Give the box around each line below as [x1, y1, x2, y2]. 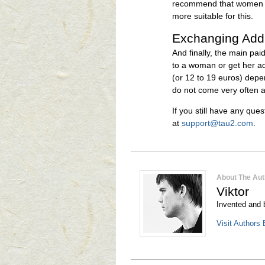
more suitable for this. [172, 11, 253, 21]
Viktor [216, 185, 249, 199]
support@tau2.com [182, 118, 253, 128]
